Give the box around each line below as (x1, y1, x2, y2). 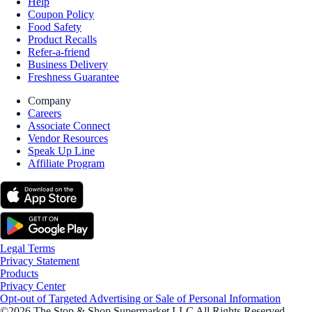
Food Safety (28, 20, 81, 33)
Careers (28, 107, 61, 119)
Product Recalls (28, 33, 97, 45)
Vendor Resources (28, 132, 108, 144)
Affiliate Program (28, 157, 104, 169)
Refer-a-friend (28, 45, 90, 58)
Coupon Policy (28, 8, 94, 20)
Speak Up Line (28, 144, 95, 157)
